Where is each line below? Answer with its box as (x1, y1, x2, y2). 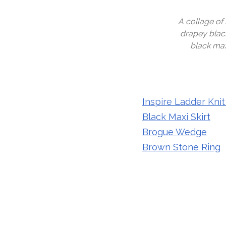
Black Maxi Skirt (142, 111, 210, 122)
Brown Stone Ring (142, 142, 220, 152)
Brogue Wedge (142, 127, 207, 137)
